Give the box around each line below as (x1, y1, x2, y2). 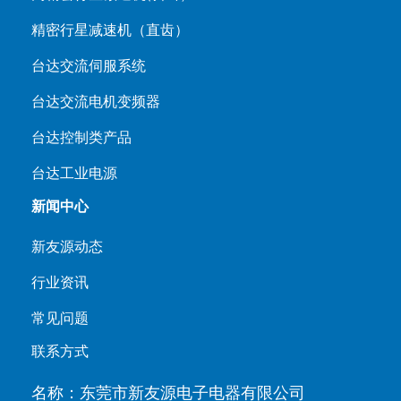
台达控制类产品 (31, 128, 132, 147)
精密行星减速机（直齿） (31, 21, 189, 39)
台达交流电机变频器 (31, 92, 160, 111)
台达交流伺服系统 (31, 56, 146, 75)
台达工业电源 (31, 164, 117, 183)
